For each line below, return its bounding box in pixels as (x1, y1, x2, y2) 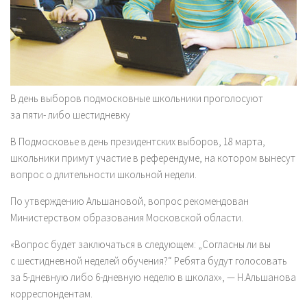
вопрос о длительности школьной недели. (10, 168, 197, 182)
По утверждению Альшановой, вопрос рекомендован (10, 195, 249, 208)
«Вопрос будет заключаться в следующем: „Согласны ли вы (10, 238, 271, 251)
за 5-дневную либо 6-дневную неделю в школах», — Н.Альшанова (10, 271, 296, 284)
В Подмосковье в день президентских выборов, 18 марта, (10, 135, 265, 149)
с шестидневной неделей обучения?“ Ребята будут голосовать (10, 254, 287, 268)
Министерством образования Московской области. (10, 211, 243, 225)
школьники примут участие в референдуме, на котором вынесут (10, 151, 295, 165)
